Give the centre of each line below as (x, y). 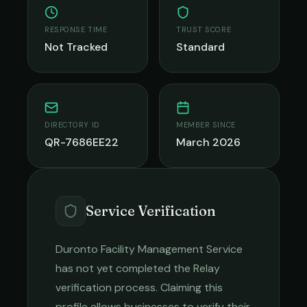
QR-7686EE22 (82, 142)
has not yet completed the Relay (138, 268)
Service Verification (151, 211)
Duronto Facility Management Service (149, 249)
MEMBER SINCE (206, 125)
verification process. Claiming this (139, 287)
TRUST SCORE (204, 29)
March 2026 (208, 142)
